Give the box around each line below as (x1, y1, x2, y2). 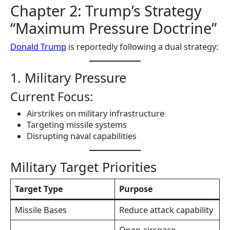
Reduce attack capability (119, 204, 214, 216)
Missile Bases (15, 204, 67, 216)
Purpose (119, 183, 154, 195)
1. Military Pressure (10, 68, 126, 86)
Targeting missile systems (27, 119, 127, 130)
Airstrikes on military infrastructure (27, 107, 164, 119)
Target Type (15, 183, 64, 195)
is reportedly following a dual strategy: (66, 41, 218, 52)
